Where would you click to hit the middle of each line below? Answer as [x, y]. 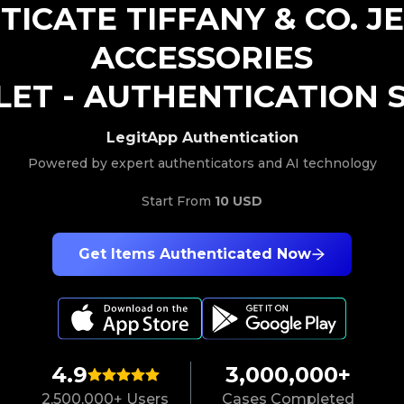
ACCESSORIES [202, 58]
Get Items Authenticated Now [195, 254]
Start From [178, 201]
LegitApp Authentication [202, 138]
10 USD [239, 201]
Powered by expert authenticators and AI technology [202, 163]
